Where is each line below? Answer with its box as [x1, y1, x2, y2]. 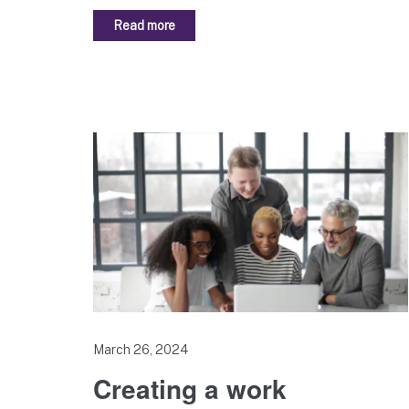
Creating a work [93, 369, 287, 407]
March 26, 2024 [93, 341, 188, 357]
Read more [113, 17, 176, 33]
